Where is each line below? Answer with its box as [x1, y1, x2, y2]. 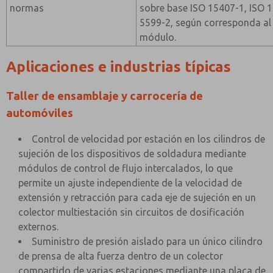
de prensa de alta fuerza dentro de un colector [18, 250, 223, 261]
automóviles [6, 107, 73, 119]
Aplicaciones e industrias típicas [6, 58, 231, 75]
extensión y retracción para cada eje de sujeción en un [18, 192, 256, 203]
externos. [18, 221, 58, 232]
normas [10, 2, 44, 13]
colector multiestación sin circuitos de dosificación [18, 207, 244, 218]
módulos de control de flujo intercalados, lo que [18, 163, 233, 174]
